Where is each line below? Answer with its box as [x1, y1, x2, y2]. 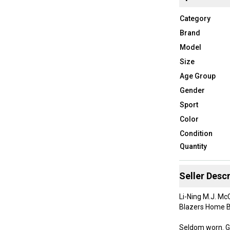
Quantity [179, 142, 207, 150]
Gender [179, 86, 205, 94]
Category [179, 14, 210, 23]
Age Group [179, 71, 216, 80]
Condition [179, 129, 213, 138]
